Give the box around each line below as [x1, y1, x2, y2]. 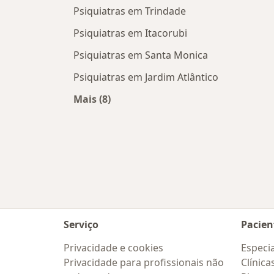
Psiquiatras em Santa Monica [73, 48, 208, 62]
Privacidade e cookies [64, 241, 163, 254]
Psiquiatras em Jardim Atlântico [73, 70, 218, 84]
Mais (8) [73, 92, 111, 106]
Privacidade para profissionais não [64, 256, 224, 269]
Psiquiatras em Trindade [73, 4, 186, 18]
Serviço [64, 218, 98, 231]
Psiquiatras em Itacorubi [73, 26, 187, 40]
